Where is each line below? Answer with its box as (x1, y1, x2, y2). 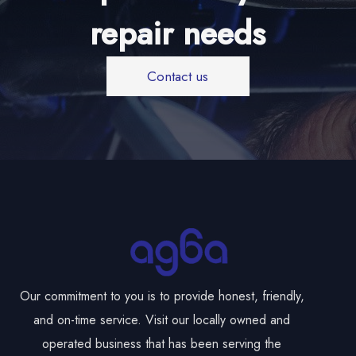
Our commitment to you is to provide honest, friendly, (19, 286, 304, 305)
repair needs (90, 10, 266, 57)
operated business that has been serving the (42, 334, 282, 353)
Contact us (147, 67, 209, 87)
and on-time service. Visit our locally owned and (33, 310, 291, 329)
